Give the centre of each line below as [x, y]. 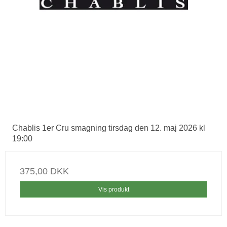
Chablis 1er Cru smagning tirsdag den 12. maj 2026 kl [109, 128]
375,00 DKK [44, 172]
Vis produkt [113, 189]
